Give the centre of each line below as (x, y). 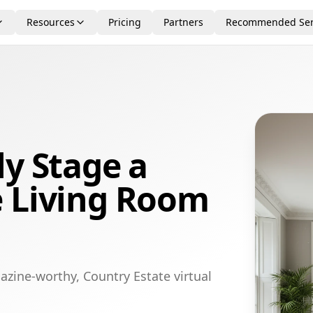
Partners (183, 22)
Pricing (125, 22)
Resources (51, 22)
